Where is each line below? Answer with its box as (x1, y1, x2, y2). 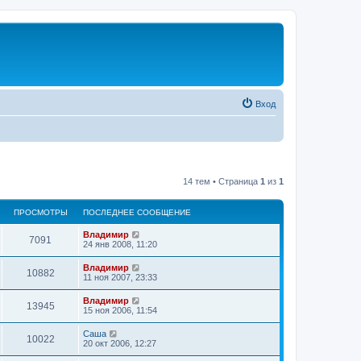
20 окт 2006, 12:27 (83, 338, 156, 348)
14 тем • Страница (183, 176, 260, 186)
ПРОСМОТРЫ (13, 207, 68, 217)
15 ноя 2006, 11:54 (83, 305, 157, 315)
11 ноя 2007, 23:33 (83, 272, 157, 282)
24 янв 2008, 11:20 (83, 239, 157, 249)
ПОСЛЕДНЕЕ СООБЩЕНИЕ (83, 207, 191, 217)
